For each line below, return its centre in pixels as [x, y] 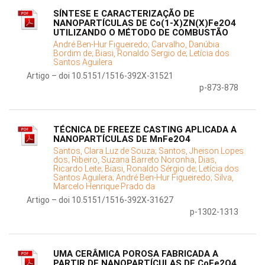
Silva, [224, 178]
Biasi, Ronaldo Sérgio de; [152, 169]
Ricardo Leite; [79, 169]
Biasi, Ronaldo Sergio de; [142, 54]
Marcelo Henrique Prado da [104, 187]
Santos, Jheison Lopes [201, 151]
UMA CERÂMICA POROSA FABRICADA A [136, 254]
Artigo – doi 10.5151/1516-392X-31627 [100, 200]
